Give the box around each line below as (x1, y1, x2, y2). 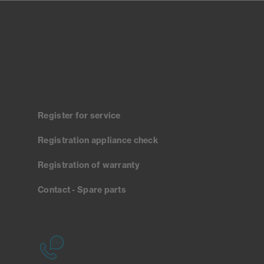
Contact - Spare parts (38, 184, 127, 195)
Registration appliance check (38, 134, 158, 146)
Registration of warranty (38, 159, 140, 170)
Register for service (38, 110, 121, 121)
